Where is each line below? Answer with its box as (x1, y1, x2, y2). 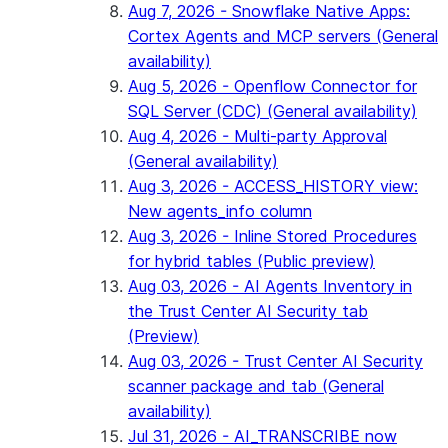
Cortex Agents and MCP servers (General (128, 26, 438, 46)
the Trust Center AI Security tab (128, 301, 368, 321)
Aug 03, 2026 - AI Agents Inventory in (128, 276, 412, 296)
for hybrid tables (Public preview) (128, 251, 375, 271)
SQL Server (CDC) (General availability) (128, 101, 417, 121)
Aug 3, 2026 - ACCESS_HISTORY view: (128, 176, 418, 196)
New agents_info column (128, 201, 312, 221)
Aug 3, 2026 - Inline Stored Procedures (128, 226, 417, 246)
